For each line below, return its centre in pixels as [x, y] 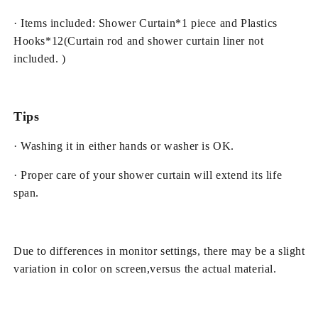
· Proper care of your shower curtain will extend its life [148, 175]
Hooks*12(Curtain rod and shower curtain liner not [139, 41]
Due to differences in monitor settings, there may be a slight [159, 251]
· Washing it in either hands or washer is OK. [124, 146]
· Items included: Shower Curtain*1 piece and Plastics [146, 23]
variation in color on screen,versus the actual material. [145, 269]
